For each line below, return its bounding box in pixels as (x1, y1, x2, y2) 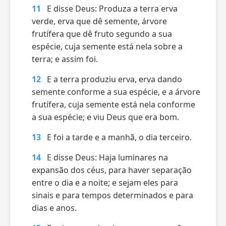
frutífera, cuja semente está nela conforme (32, 99, 195, 110)
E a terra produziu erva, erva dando (47, 74, 182, 85)
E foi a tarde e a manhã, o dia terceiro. (47, 132, 192, 143)
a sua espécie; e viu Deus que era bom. (32, 111, 179, 123)
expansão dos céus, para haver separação (32, 164, 192, 176)
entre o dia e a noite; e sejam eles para (32, 177, 178, 188)
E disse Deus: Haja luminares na (47, 152, 168, 163)
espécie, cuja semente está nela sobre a (32, 41, 183, 52)
